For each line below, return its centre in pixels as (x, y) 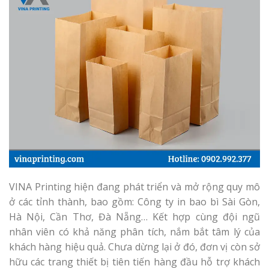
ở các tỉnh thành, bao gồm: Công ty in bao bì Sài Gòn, (134, 202)
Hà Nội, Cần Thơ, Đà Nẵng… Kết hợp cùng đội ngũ (134, 217)
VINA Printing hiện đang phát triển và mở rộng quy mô (134, 187)
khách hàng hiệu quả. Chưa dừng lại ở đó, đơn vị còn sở (134, 247)
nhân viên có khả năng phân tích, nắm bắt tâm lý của (134, 232)
